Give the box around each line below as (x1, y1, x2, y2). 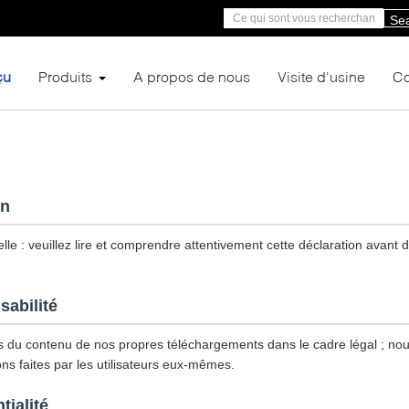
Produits (38, 68, 92, 85)
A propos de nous (133, 68, 250, 85)
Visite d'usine (278, 68, 365, 85)
